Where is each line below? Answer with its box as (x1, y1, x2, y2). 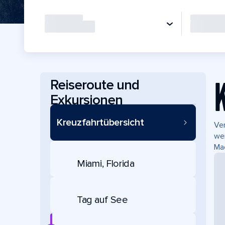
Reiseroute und (50, 76, 139, 93)
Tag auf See (77, 193, 128, 206)
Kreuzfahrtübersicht (57, 117, 144, 129)
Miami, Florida (77, 157, 135, 170)
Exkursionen (50, 91, 123, 108)
